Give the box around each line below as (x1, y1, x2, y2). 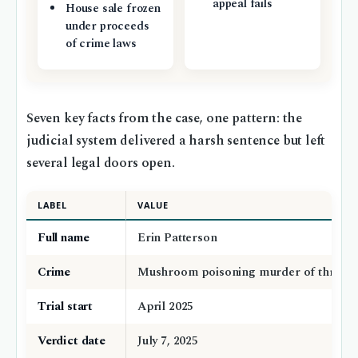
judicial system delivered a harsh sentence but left (26, 130, 326, 151)
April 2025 (137, 296, 194, 316)
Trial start (38, 296, 93, 316)
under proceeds (65, 17, 149, 35)
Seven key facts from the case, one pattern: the (26, 108, 303, 129)
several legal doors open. (26, 153, 175, 173)
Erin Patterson (137, 228, 217, 247)
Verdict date (38, 331, 105, 350)
